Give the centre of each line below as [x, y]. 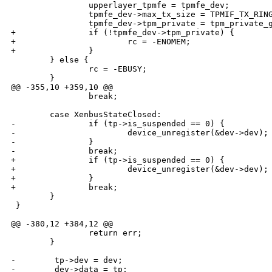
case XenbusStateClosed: [86, 115]
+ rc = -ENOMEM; [101, 42]
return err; [76, 233]
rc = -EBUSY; [79, 69]
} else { [50, 60]
